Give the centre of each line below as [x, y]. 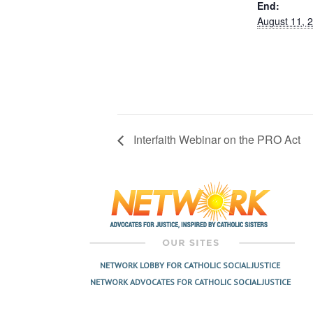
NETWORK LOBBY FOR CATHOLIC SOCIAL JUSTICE [190, 265]
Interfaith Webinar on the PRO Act [216, 140]
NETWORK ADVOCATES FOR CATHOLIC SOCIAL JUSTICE [190, 282]
